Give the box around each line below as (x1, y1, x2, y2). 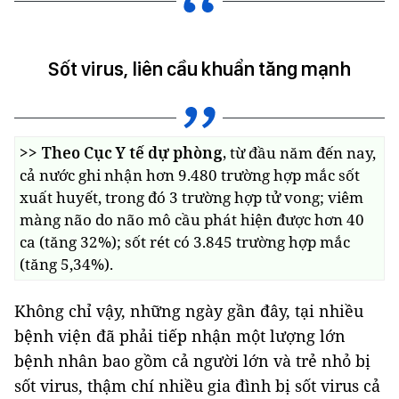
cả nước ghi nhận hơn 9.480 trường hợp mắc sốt (20, 165, 360, 185)
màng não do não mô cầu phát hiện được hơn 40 (20, 209, 364, 230)
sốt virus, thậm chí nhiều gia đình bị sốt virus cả (14, 375, 380, 396)
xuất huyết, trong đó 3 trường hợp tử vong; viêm (20, 187, 363, 208)
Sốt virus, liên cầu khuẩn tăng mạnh (48, 57, 351, 80)
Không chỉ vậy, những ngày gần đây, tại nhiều (14, 300, 363, 322)
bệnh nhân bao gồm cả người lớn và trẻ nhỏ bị (14, 350, 370, 371)
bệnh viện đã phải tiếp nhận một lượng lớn (14, 325, 346, 346)
